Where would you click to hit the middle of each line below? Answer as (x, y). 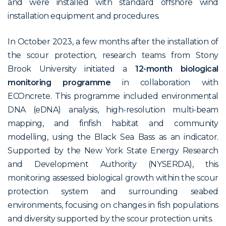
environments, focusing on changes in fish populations (113, 205)
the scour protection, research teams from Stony (113, 55)
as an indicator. (188, 137)
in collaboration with (170, 82)
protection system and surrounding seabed (113, 191)
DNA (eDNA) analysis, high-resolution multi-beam (113, 109)
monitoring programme (65, 82)
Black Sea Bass (127, 137)
